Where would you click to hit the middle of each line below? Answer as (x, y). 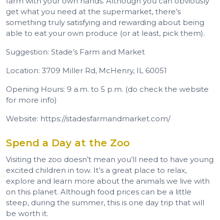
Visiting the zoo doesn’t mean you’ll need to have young (110, 159)
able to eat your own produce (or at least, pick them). (105, 33)
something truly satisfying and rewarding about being (105, 22)
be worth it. (27, 213)
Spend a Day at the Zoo (68, 143)
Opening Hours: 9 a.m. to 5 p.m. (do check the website (107, 89)
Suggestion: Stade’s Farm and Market (75, 52)
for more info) (31, 100)
